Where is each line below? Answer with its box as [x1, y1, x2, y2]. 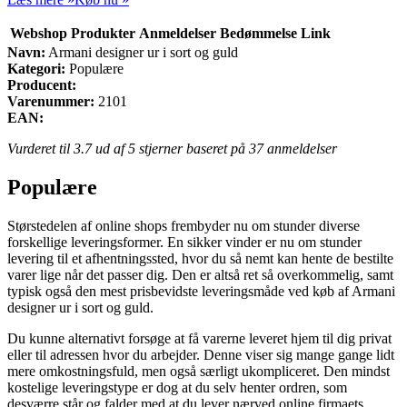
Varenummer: [7, 93, 94, 109]
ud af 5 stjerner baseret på [92, 140, 249, 156]
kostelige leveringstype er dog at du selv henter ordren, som [7, 379, 347, 395]
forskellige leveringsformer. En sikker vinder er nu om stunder [7, 233, 362, 250]
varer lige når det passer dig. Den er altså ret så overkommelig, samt [7, 266, 393, 283]
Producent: [7, 76, 76, 93]
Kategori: [7, 60, 65, 76]
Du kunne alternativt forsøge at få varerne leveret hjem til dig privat [7, 330, 392, 346]
